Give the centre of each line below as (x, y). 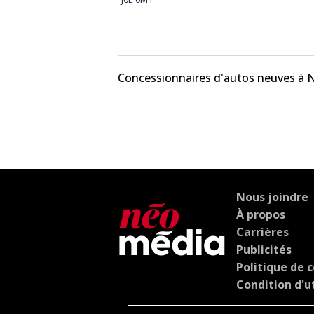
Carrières (262, 232)
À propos (261, 214)
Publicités (264, 249)
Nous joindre (272, 197)
